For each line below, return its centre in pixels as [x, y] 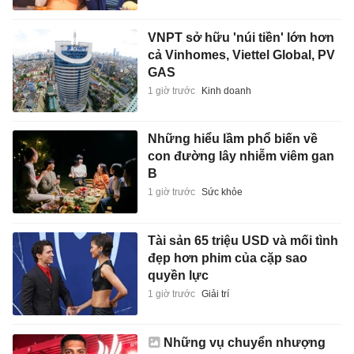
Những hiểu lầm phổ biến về [232, 139]
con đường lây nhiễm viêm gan [241, 156]
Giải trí [215, 294]
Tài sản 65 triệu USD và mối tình [243, 240]
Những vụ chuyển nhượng [244, 343]
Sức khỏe [222, 192]
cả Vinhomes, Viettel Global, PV [241, 55]
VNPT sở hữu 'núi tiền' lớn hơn [241, 37]
